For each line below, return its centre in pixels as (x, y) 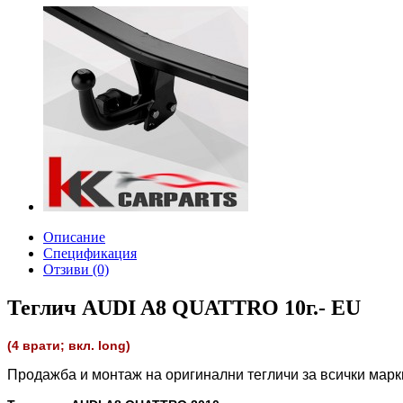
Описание (74, 237)
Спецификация (90, 253)
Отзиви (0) (76, 269)
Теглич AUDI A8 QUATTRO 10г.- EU (184, 307)
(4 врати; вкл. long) (69, 345)
